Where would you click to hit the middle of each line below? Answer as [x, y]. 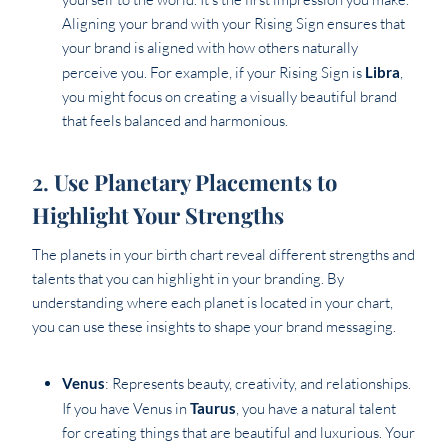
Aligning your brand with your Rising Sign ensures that [233, 24]
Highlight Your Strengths [158, 215]
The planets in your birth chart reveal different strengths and [223, 255]
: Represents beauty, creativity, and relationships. [258, 384]
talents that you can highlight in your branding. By [188, 279]
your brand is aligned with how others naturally [210, 48]
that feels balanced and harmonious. [175, 121]
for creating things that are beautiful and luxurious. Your [238, 433]
